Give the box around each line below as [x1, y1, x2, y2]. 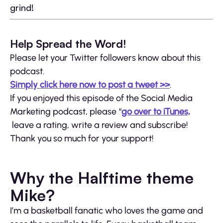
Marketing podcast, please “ [10, 106, 121, 117]
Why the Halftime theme [10, 167, 194, 188]
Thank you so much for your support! [10, 132, 153, 144]
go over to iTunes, [121, 106, 190, 117]
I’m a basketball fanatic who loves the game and [10, 205, 203, 216]
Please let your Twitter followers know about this [10, 52, 201, 63]
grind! [10, 1, 34, 13]
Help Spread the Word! [10, 36, 126, 50]
